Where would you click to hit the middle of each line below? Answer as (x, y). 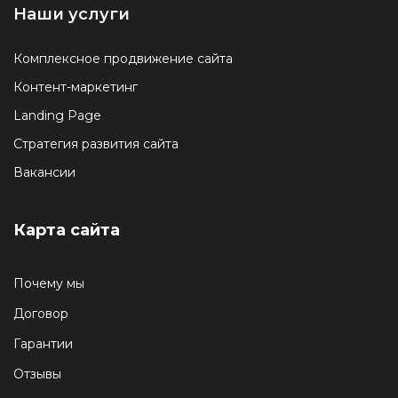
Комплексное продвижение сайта (123, 59)
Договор (41, 314)
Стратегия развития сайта (96, 144)
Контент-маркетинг (76, 87)
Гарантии (43, 344)
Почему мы (49, 283)
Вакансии (44, 172)
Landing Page (57, 115)
